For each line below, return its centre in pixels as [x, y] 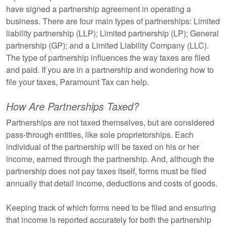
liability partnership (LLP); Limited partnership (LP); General [112, 33]
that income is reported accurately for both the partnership [109, 220]
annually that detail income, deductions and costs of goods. [112, 183]
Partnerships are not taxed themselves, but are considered [110, 122]
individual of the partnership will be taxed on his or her [103, 147]
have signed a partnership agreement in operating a [99, 9]
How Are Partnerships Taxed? [72, 106]
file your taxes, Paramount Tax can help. [78, 82]
